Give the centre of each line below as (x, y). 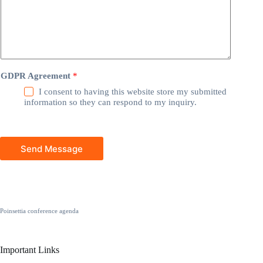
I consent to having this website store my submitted (133, 92)
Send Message (52, 149)
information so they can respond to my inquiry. (110, 102)
